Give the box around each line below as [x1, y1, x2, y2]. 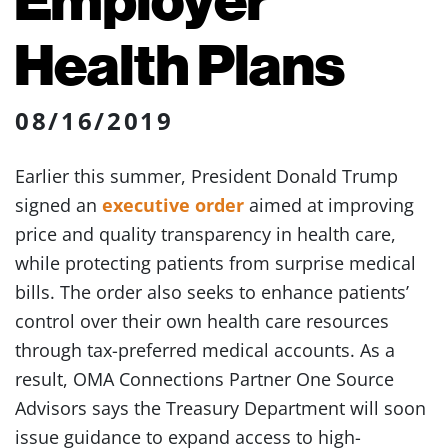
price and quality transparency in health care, [15, 222, 396, 246]
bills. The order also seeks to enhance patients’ [15, 280, 409, 304]
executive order [102, 193, 244, 217]
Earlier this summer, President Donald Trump [15, 164, 398, 188]
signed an [15, 193, 102, 217]
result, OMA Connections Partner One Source [15, 367, 394, 391]
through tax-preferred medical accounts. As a [15, 338, 395, 362]
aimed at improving [244, 193, 414, 217]
